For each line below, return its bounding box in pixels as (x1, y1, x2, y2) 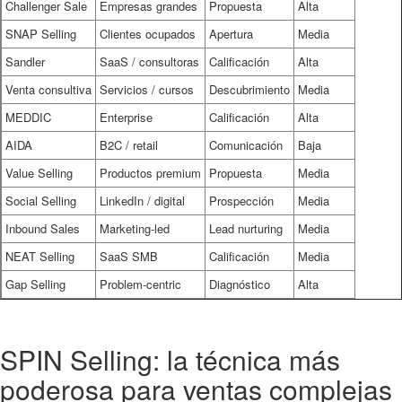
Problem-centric (100, 275, 181, 293)
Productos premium (100, 164, 201, 181)
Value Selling (5, 164, 73, 181)
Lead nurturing (209, 220, 283, 237)
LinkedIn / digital (100, 192, 185, 209)
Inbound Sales (5, 220, 80, 237)
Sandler (5, 53, 45, 70)
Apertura (209, 25, 253, 42)
